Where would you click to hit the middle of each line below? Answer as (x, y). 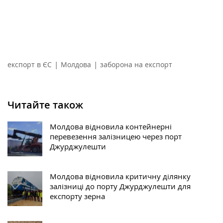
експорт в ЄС (30, 64)
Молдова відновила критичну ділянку (120, 176)
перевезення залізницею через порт (116, 136)
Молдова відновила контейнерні (111, 126)
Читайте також (45, 105)
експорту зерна (77, 196)
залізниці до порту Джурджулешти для (120, 186)
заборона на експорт (136, 64)
